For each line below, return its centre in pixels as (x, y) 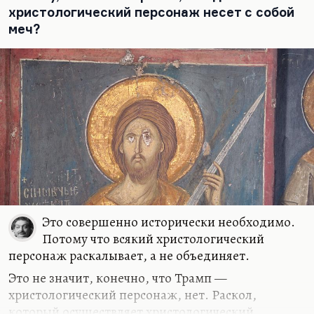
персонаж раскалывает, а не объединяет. (129, 255)
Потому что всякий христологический (153, 239)
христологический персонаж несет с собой (151, 12)
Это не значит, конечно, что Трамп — (118, 278)
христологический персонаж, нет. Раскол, (132, 295)
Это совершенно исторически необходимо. (169, 222)
